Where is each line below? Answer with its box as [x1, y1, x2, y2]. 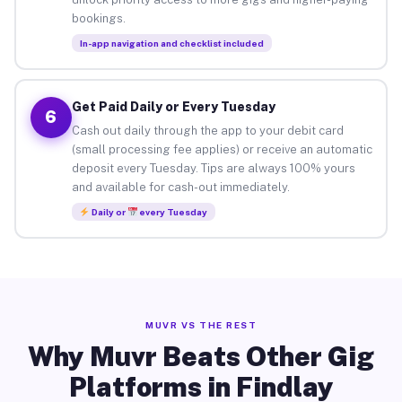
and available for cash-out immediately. [71, 179, 290, 194]
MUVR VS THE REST [145, 319, 257, 330]
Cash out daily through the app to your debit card [71, 123, 344, 137]
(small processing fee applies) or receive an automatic [71, 142, 372, 156]
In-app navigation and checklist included [79, 37, 264, 48]
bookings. [71, 11, 126, 25]
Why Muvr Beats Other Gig [28, 340, 374, 372]
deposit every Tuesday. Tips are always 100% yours [71, 161, 355, 175]
